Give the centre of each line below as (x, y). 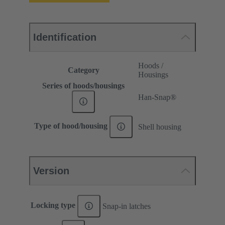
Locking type (54, 205)
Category (83, 70)
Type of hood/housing (72, 126)
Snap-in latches (127, 206)
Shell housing (160, 127)
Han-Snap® (157, 97)
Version (51, 171)
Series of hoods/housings (83, 85)
